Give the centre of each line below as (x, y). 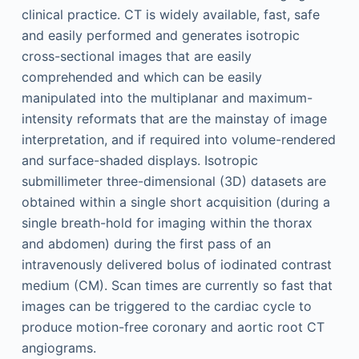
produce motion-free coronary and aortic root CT (173, 327)
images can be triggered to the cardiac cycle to (166, 306)
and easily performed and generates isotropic (160, 35)
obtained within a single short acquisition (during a (175, 202)
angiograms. (58, 348)
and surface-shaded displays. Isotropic (139, 160)
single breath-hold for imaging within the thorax (167, 223)
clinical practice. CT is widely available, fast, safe (170, 14)
